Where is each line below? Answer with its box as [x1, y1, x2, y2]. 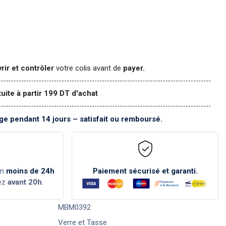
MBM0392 [58, 202, 91, 212]
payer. [121, 63, 145, 73]
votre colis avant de [54, 63, 122, 73]
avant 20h [7, 177, 42, 187]
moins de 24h [6, 166, 55, 176]
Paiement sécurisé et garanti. [92, 166, 198, 176]
